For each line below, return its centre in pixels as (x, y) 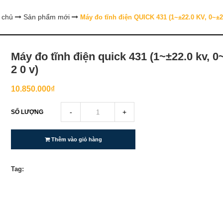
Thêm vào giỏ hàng (76, 139)
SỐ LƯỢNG (27, 112)
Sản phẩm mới (46, 17)
